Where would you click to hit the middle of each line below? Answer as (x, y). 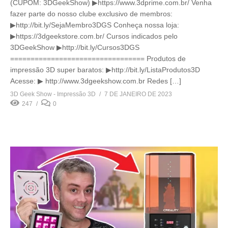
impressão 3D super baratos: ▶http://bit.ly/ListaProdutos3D (105, 69)
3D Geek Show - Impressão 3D (53, 94)
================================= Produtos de (98, 58)
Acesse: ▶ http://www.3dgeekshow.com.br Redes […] (96, 81)
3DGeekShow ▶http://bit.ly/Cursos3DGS (75, 47)
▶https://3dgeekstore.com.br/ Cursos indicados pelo (94, 36)
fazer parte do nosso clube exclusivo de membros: (91, 13)
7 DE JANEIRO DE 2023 (138, 94)
